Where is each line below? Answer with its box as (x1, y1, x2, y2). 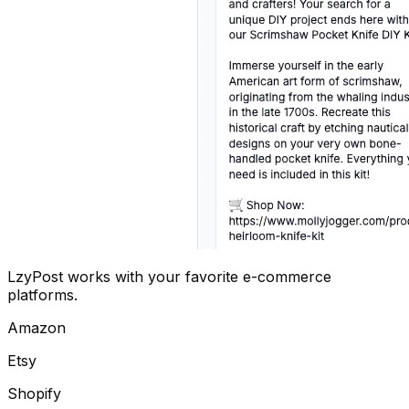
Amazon (7, 318, 66, 337)
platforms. (7, 285, 78, 304)
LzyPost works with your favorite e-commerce (7, 267, 331, 286)
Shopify (7, 383, 61, 403)
